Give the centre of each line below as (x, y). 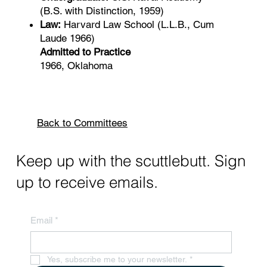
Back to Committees (82, 123)
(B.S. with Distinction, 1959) (102, 11)
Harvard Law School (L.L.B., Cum (137, 25)
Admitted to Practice (85, 52)
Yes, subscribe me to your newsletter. (117, 260)
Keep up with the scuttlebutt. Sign (131, 160)
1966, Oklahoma (76, 66)
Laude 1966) (67, 38)
